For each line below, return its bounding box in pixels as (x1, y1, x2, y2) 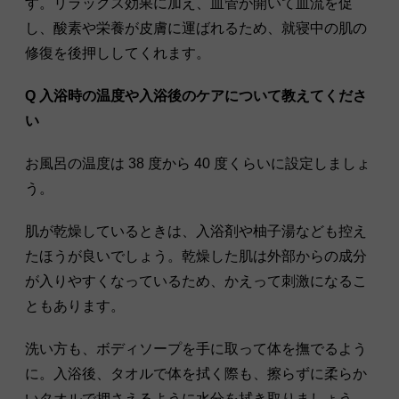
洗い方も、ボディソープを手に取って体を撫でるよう (25, 341, 367, 357)
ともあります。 (25, 298, 125, 314)
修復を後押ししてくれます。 (25, 45, 210, 61)
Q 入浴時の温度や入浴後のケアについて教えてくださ (25, 88, 367, 104)
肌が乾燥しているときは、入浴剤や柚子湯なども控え (25, 224, 367, 240)
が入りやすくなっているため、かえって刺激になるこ (25, 273, 367, 289)
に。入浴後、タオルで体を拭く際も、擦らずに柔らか (25, 366, 367, 382)
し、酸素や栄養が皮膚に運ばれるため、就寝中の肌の (25, 20, 367, 37)
